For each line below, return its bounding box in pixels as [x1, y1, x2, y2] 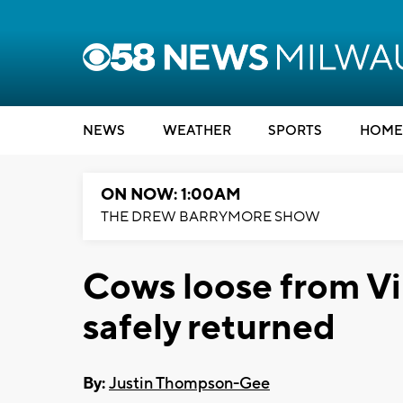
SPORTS [268, 122, 322, 139]
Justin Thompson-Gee [109, 372, 270, 394]
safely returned [83, 305, 336, 351]
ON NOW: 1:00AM [101, 184, 241, 205]
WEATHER [162, 122, 231, 139]
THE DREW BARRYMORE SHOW [101, 208, 320, 226]
